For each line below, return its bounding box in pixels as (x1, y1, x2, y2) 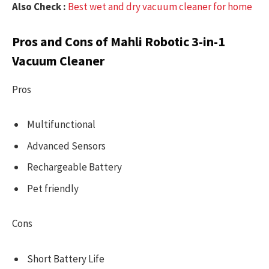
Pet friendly (27, 181, 79, 195)
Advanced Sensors (27, 139, 106, 153)
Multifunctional (27, 118, 95, 131)
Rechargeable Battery (27, 160, 122, 174)
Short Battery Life (27, 252, 104, 265)
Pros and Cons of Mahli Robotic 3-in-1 (12, 34, 225, 50)
